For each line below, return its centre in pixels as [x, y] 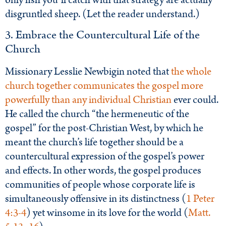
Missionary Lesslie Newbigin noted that [88, 72]
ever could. [195, 100]
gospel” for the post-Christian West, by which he [104, 128]
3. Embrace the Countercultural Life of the [102, 35]
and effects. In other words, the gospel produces [103, 171]
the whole [191, 72]
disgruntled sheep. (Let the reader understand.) [102, 14]
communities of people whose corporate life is [100, 185]
